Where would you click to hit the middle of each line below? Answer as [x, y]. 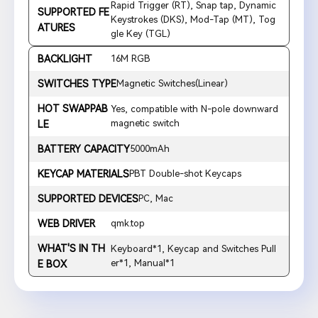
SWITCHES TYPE [77, 84]
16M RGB [130, 59]
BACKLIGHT [65, 59]
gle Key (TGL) [140, 34]
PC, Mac [156, 199]
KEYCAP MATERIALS [83, 174]
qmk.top [127, 224]
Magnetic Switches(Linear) [172, 84]
